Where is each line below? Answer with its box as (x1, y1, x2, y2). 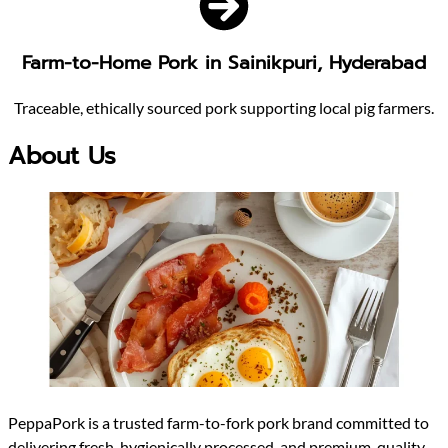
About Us (8, 137, 116, 174)
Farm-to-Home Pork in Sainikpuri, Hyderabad (22, 49, 426, 78)
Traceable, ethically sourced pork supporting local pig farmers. (14, 97, 434, 117)
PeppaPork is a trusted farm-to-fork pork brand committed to (8, 413, 429, 433)
